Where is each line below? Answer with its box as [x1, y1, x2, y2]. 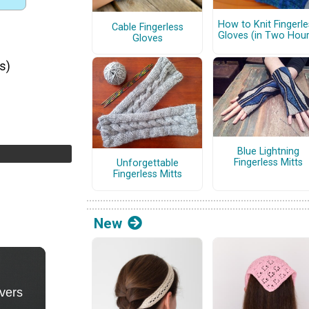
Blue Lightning [237, 146, 299, 158]
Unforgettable [116, 157, 179, 170]
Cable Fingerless [111, 21, 183, 33]
